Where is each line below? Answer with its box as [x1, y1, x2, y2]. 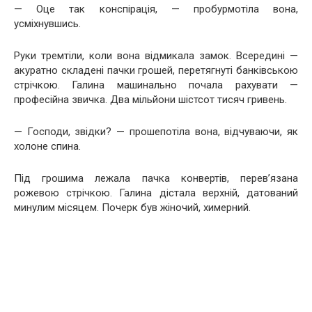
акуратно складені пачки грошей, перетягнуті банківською [14, 64, 298, 77]
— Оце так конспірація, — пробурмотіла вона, [14, 3, 298, 15]
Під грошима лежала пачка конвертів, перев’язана [14, 172, 298, 185]
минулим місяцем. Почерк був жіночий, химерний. [14, 201, 251, 214]
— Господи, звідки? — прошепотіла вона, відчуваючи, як [14, 125, 298, 138]
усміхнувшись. [14, 17, 81, 30]
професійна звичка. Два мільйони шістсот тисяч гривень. [14, 93, 287, 106]
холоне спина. [14, 140, 81, 153]
